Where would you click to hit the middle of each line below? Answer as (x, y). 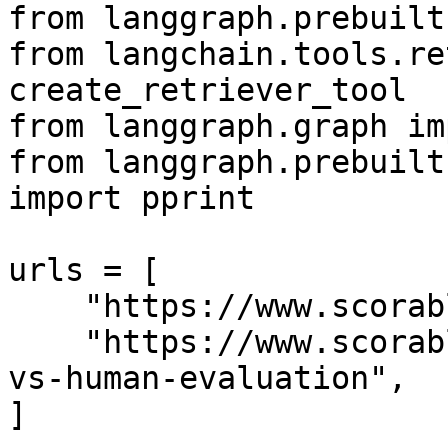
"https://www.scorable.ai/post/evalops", (46, 306)
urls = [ (84, 270)
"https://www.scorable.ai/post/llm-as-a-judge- (46, 342)
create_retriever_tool (207, 90)
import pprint (131, 198)
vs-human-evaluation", (207, 378)
